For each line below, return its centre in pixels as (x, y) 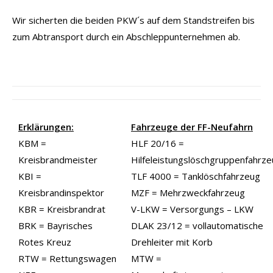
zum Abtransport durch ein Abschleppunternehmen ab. (126, 36)
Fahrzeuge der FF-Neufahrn (192, 126)
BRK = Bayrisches (55, 225)
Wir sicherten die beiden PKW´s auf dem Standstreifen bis (133, 20)
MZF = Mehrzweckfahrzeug (188, 192)
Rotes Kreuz (45, 242)
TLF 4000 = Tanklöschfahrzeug (196, 176)
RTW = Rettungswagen (67, 258)
